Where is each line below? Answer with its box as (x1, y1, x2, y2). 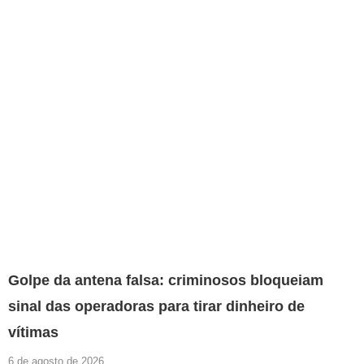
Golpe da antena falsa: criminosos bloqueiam (8, 272, 323, 289)
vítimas (8, 324, 58, 341)
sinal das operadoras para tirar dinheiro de (8, 298, 305, 315)
